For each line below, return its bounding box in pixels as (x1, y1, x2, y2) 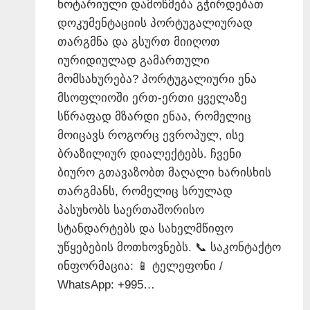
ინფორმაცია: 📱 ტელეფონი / (57, 259, 223, 273)
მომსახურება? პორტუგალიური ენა (57, 72, 257, 86)
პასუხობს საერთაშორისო (57, 203, 204, 217)
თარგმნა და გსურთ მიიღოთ (57, 35, 220, 48)
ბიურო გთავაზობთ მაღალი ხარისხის (57, 165, 271, 179)
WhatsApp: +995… (57, 277, 155, 291)
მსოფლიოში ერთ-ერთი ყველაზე (57, 91, 247, 104)
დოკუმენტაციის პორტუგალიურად (57, 16, 253, 30)
